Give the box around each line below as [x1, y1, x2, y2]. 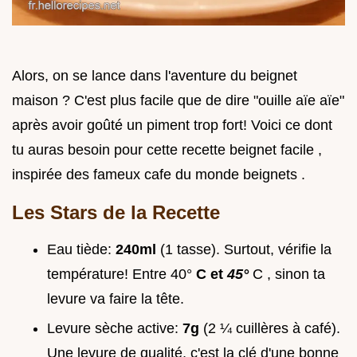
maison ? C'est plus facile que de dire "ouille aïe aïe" [12, 92, 344, 109]
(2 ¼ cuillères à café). [203, 320, 340, 336]
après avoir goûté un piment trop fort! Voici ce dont [12, 117, 332, 134]
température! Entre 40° [47, 266, 196, 283]
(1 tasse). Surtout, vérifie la [160, 241, 331, 258]
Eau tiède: [47, 241, 116, 258]
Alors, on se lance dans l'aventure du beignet [12, 68, 297, 84]
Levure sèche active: [47, 320, 182, 336]
